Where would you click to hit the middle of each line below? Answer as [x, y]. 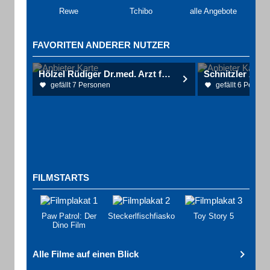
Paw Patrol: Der [69, 216]
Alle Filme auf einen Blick [86, 254]
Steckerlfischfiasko [141, 216]
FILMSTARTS [61, 177]
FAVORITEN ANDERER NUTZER [101, 45]
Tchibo [141, 11]
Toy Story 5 [213, 216]
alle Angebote [213, 11]
